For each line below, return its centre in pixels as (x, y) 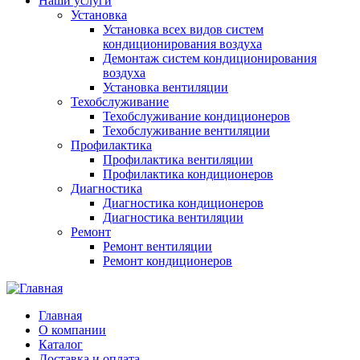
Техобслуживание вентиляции (186, 131)
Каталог (61, 344)
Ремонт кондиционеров (168, 261)
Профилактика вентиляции (178, 160)
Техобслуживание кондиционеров (196, 116)
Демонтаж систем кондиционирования (210, 58)
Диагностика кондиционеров (183, 203)
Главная (60, 315)
